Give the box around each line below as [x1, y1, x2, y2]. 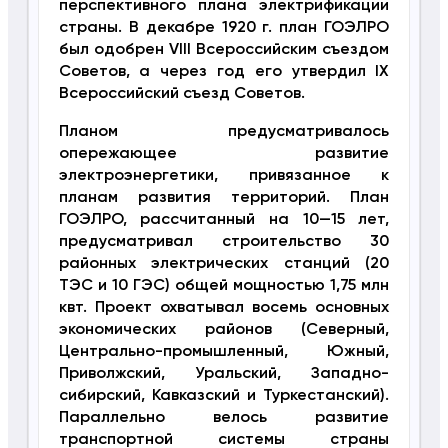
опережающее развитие [58, 146, 390, 163]
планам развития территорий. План [58, 190, 390, 207]
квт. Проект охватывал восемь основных [58, 300, 390, 317]
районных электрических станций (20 [58, 256, 390, 273]
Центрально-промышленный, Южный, [58, 344, 390, 361]
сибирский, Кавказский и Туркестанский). [58, 388, 390, 405]
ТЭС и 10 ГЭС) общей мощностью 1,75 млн [58, 278, 390, 295]
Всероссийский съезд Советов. [58, 86, 305, 103]
